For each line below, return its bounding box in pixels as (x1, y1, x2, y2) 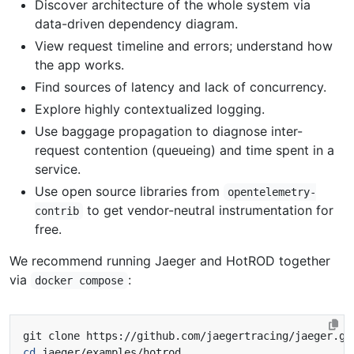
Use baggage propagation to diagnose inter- (35, 123, 303, 139)
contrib (35, 205, 79, 217)
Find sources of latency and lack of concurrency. (35, 79, 326, 95)
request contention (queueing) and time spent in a (35, 142, 334, 158)
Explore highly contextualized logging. (35, 101, 265, 117)
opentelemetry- (228, 186, 317, 198)
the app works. (35, 57, 124, 73)
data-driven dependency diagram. (35, 16, 238, 32)
